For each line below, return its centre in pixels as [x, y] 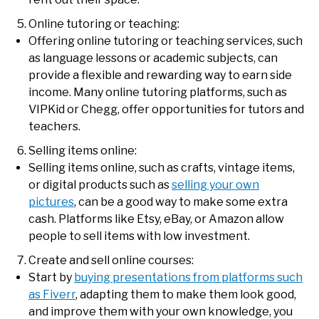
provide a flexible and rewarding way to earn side [160, 75]
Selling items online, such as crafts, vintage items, [162, 168]
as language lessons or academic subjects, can [153, 58]
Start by [51, 278]
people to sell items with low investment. [139, 236]
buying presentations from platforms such [188, 278]
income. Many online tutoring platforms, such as [158, 93]
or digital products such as [100, 185]
